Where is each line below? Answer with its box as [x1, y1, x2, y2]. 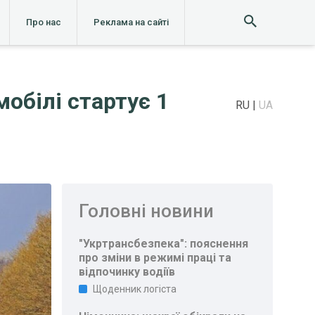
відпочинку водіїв [79, 265, 176, 278]
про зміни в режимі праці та [79, 251, 232, 264]
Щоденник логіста [93, 283, 177, 295]
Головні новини [79, 200, 214, 221]
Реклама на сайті [93, 17, 169, 27]
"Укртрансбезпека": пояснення [79, 237, 249, 250]
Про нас [25, 17, 61, 27]
